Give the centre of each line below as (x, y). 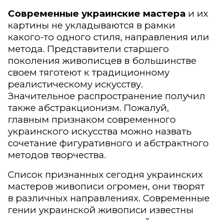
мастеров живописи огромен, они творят (106, 187)
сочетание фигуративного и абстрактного (108, 143)
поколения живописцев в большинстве (102, 61)
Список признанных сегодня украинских (105, 175)
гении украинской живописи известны (101, 210)
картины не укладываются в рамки (92, 26)
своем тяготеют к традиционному (89, 73)
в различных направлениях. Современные (109, 198)
